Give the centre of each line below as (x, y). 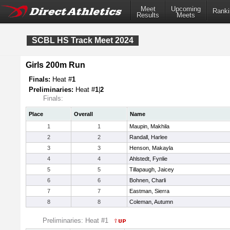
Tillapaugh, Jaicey (152, 169)
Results (148, 15)
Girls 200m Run (55, 65)
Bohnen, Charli (148, 180)
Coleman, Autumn (151, 202)
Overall (83, 114)
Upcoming (186, 9)
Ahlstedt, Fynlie (148, 159)
